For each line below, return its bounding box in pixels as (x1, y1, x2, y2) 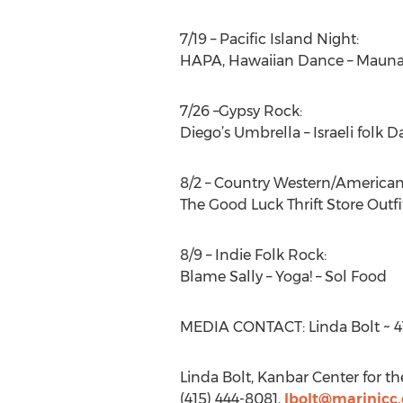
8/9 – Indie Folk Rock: (179, 246, 327, 264)
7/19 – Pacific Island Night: (179, 31, 359, 48)
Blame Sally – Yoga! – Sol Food (179, 268, 387, 285)
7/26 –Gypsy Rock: (179, 103, 302, 120)
